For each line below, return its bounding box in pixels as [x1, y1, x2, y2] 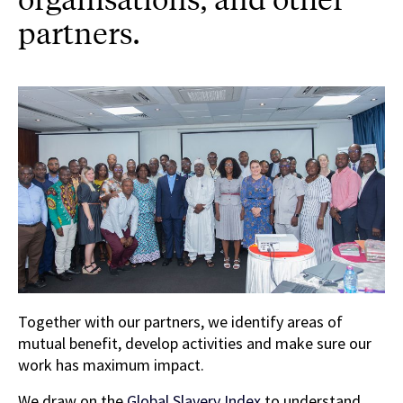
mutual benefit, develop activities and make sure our [18, 332, 372, 354]
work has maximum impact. [18, 354, 204, 375]
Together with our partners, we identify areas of [18, 310, 343, 332]
